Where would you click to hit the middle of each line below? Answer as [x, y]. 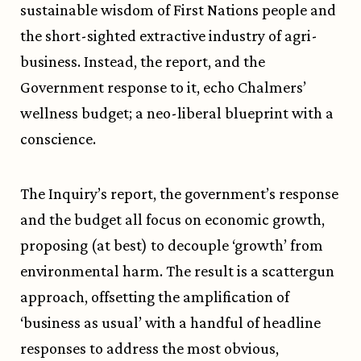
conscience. [60, 139]
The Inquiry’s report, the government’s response [179, 194]
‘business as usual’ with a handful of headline [170, 323]
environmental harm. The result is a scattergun [177, 271]
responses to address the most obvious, [149, 349]
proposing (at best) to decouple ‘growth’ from [172, 245]
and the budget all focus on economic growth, [172, 220]
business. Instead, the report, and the [143, 62]
